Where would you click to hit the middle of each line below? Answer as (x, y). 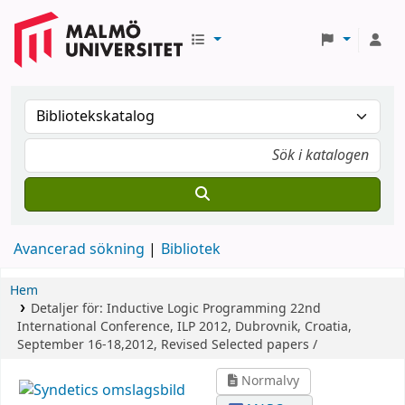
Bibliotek (191, 250)
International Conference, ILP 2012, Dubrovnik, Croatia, (184, 327)
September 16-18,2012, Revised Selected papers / (167, 345)
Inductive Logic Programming (196, 309)
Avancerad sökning (79, 250)
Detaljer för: (68, 309)
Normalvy (269, 381)
